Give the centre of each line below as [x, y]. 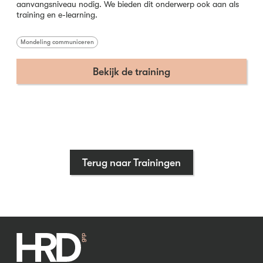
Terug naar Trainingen [131, 162]
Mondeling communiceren [57, 43]
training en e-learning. [57, 15]
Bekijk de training [131, 71]
